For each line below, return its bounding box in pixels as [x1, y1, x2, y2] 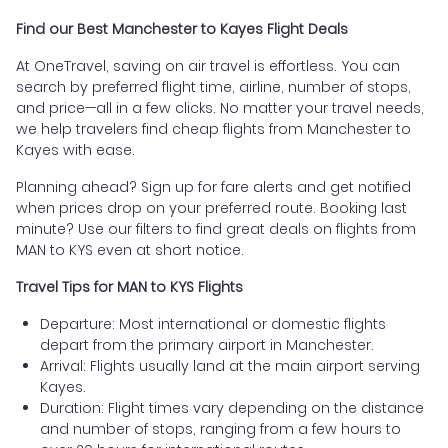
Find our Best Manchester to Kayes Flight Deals [16, 19, 348, 40]
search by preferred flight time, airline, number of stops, [16, 77, 411, 98]
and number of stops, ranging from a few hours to [40, 419, 401, 440]
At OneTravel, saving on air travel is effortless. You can [16, 56, 400, 77]
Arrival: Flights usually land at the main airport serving [40, 356, 420, 377]
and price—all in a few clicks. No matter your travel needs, [16, 98, 424, 119]
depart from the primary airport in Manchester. [40, 335, 374, 356]
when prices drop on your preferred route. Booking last [16, 198, 407, 219]
